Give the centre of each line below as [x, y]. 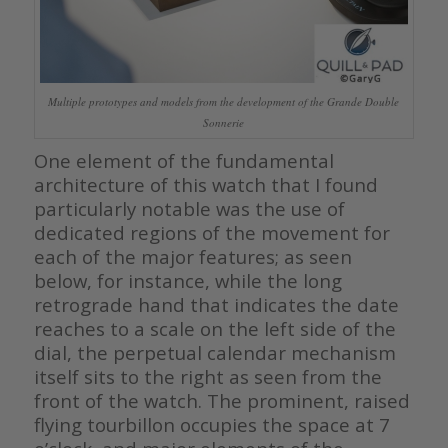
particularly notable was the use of [189, 208]
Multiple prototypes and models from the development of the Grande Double [224, 101]
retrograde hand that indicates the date [216, 304]
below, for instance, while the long [187, 280]
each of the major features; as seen [192, 256]
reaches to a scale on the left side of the [214, 328]
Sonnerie [224, 122]
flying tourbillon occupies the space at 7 [211, 424]
